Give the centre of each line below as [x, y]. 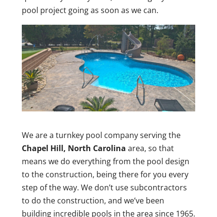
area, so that [150, 148]
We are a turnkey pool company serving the [101, 135]
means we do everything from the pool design [105, 162]
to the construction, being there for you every [105, 175]
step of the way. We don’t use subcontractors [104, 188]
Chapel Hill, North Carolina [74, 148]
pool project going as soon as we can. [90, 10]
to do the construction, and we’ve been [93, 201]
